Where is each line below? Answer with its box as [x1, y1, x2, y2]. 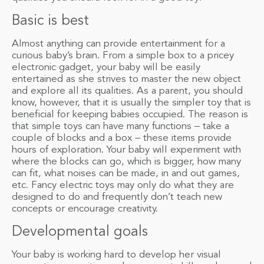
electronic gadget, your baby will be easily [12, 62, 200, 72]
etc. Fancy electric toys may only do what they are [12, 180, 234, 190]
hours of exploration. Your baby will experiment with [12, 144, 241, 155]
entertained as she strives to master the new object [12, 74, 241, 84]
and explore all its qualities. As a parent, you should [12, 85, 243, 96]
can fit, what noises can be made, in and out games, [12, 168, 240, 179]
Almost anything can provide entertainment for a [12, 38, 225, 49]
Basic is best [12, 14, 89, 28]
